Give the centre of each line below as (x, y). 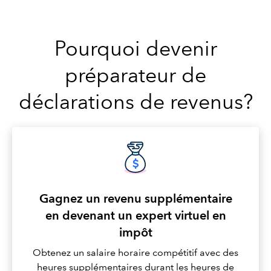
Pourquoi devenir (135, 49)
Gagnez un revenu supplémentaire (135, 199)
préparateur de (135, 75)
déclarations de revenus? (135, 102)
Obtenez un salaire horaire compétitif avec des (135, 253)
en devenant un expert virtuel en (135, 216)
